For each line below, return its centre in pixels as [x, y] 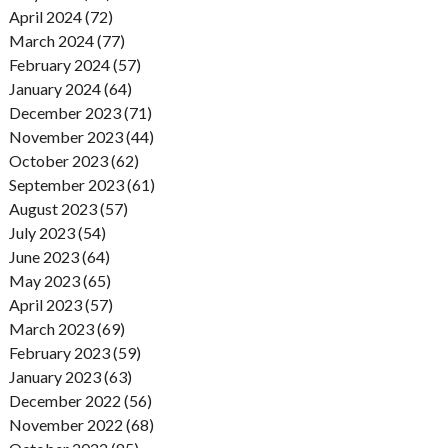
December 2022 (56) [80, 400]
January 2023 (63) [70, 376]
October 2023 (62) [73, 160]
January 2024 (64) [70, 88]
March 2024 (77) [66, 40]
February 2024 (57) [74, 64]
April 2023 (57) [60, 304]
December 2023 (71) [80, 112]
